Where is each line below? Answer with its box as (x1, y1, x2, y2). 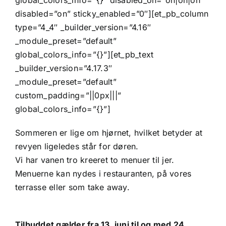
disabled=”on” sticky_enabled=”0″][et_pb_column (15, 9, 209, 19)
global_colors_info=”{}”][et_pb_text (15, 49, 154, 60)
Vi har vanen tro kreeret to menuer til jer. (15, 155, 175, 165)
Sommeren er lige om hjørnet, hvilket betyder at (15, 128, 203, 138)
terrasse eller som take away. (15, 182, 130, 193)
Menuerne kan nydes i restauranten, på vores (15, 168, 192, 179)
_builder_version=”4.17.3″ (15, 63, 112, 74)
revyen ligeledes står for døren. (15, 141, 139, 152)
